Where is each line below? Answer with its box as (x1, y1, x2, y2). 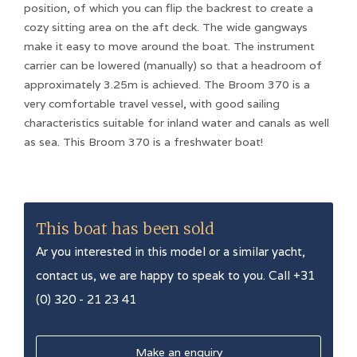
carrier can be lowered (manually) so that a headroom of (24, 57, 322, 73)
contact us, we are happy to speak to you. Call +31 (36, 267, 315, 283)
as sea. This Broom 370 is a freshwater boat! (24, 134, 263, 149)
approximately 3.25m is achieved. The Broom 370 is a (24, 76, 310, 92)
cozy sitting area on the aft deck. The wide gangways (24, 19, 308, 34)
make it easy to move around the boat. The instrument (24, 38, 315, 53)
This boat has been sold (36, 218, 214, 238)
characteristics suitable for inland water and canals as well (24, 115, 329, 130)
